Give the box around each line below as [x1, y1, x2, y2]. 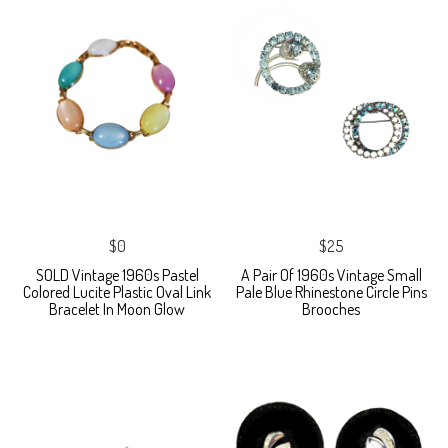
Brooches [302, 299, 360, 320]
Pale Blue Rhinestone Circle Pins [235, 282, 427, 303]
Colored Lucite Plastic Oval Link [23, 282, 211, 303]
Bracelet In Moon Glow [49, 299, 185, 320]
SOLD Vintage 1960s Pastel [35, 265, 199, 286]
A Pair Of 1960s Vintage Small [240, 265, 422, 286]
